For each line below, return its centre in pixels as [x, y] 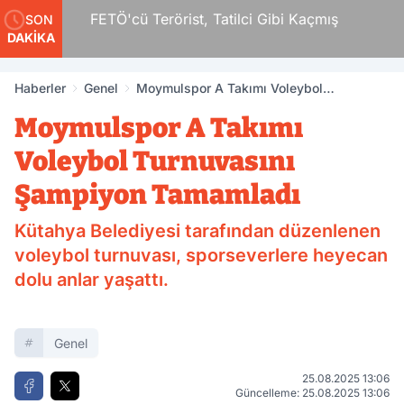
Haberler [40, 88]
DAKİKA [31, 37]
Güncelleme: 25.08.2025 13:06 [312, 393]
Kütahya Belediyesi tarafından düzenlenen [197, 231]
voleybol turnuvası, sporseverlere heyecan [201, 255]
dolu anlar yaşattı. [92, 280]
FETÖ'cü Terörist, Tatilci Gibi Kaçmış [201, 19]
